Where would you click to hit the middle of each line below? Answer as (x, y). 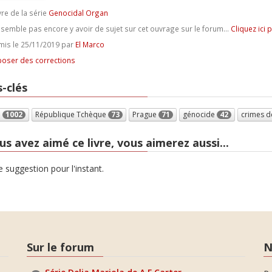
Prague (145, 114)
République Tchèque (71, 114)
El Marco (90, 44)
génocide (199, 114)
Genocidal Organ (78, 13)
